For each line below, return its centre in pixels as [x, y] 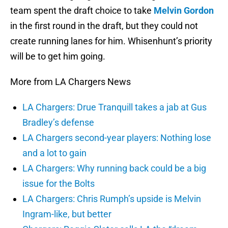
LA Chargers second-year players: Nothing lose [117, 138]
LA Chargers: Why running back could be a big [114, 168]
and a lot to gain [54, 153]
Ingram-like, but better [67, 214]
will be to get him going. [58, 56]
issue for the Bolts [59, 184]
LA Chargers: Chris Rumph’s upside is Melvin [112, 199]
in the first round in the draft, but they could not [104, 26]
